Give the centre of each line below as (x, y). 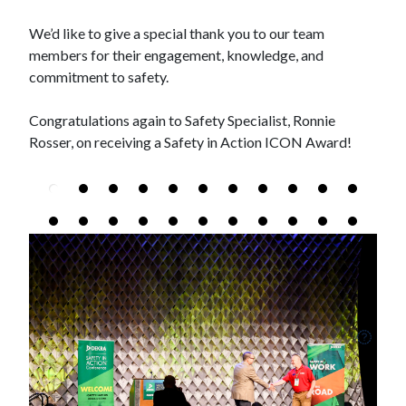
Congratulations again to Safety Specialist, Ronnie (182, 120)
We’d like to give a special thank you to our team (177, 33)
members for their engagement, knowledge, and (176, 55)
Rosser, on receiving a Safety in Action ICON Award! (190, 142)
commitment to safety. (99, 77)
